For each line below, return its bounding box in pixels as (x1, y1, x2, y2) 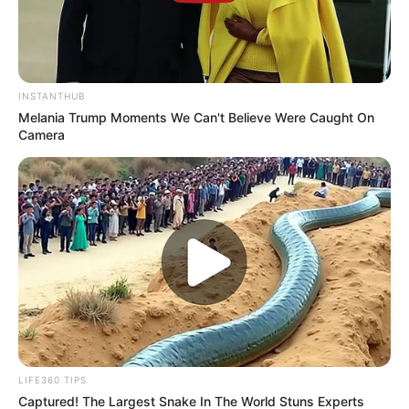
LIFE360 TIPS (18, 374, 87, 386)
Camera (18, 127, 65, 143)
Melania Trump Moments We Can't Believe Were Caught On (18, 110, 374, 126)
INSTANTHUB (18, 90, 85, 102)
